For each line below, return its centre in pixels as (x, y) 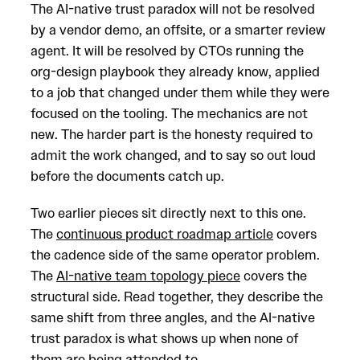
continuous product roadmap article (165, 234)
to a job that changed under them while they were (180, 92)
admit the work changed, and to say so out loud (173, 155)
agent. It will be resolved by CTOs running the (167, 51)
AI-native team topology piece (148, 276)
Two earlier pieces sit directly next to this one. (168, 213)
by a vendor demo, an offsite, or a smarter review (178, 30)
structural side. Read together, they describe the (177, 297)
